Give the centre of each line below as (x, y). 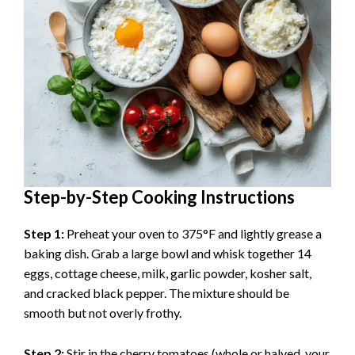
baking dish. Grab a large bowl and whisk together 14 (168, 254)
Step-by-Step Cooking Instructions (159, 197)
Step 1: (44, 234)
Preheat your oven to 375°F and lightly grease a (193, 234)
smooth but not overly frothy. (103, 313)
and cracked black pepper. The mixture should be (157, 293)
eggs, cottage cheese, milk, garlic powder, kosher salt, (168, 273)
